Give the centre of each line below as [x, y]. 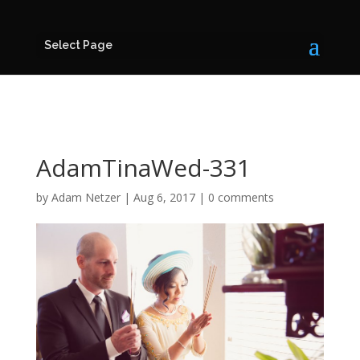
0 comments [241, 197]
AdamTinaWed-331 [143, 168]
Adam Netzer [86, 197]
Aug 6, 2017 [164, 197]
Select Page [78, 45]
